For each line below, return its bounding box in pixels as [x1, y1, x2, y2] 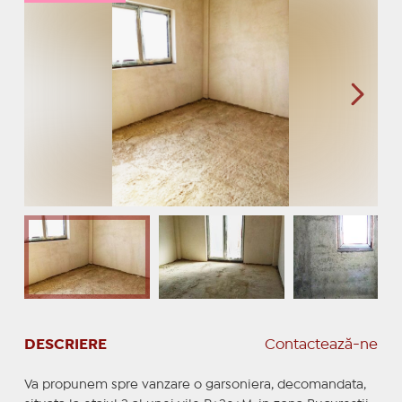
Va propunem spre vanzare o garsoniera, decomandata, [23, 379, 366, 390]
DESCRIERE [23, 337, 107, 352]
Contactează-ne [265, 337, 379, 352]
